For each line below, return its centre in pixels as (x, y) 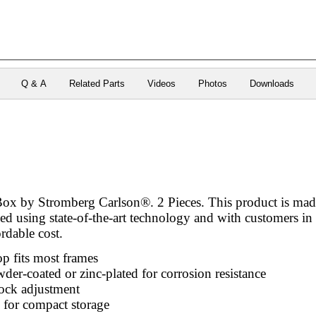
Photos (213, 83)
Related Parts (97, 83)
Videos (162, 83)
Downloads (272, 83)
